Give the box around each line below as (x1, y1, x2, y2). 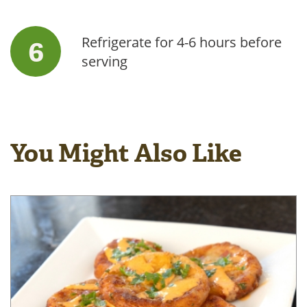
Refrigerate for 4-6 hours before (82, 33, 282, 51)
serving (82, 52, 127, 71)
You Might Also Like (10, 136, 242, 169)
